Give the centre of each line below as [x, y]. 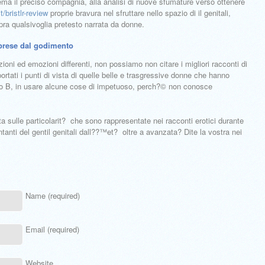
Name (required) [53, 195]
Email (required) [52, 229]
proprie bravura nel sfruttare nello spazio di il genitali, [139, 13]
